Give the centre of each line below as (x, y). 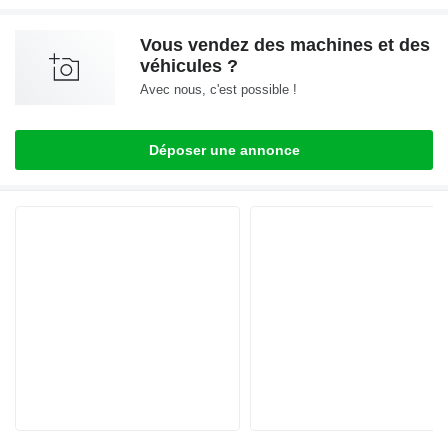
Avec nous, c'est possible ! (218, 90)
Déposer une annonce (224, 150)
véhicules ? (189, 66)
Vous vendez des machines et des (285, 45)
